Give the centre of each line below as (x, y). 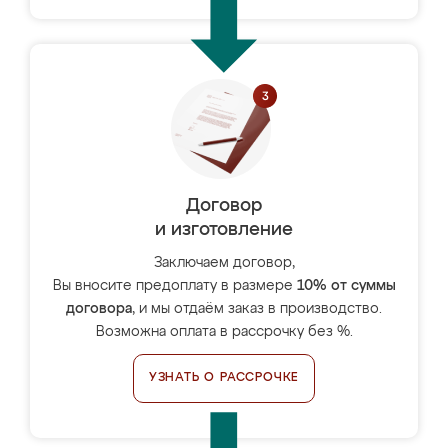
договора (99, 309)
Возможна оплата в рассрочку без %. (224, 332)
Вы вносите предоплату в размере (174, 286)
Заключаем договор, (224, 263)
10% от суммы (346, 286)
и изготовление (224, 230)
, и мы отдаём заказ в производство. (257, 309)
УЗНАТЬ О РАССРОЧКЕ (224, 378)
